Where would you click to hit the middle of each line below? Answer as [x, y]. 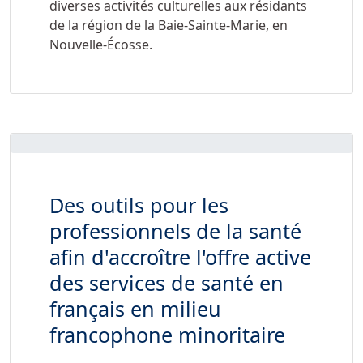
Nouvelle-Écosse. [101, 45]
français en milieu [135, 309]
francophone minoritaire [167, 335]
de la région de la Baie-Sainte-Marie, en [169, 26]
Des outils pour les [139, 205]
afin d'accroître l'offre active [180, 257]
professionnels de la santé [175, 231]
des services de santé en [167, 283]
